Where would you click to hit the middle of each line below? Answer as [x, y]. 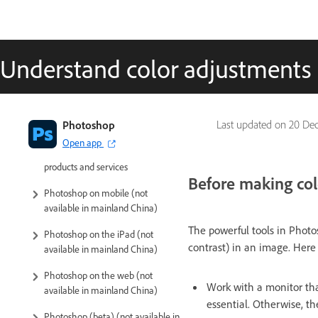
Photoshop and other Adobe [100, 152]
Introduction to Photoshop [95, 124]
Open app [82, 142]
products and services [86, 167]
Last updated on [253, 125]
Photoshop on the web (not [98, 275]
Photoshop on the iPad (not [99, 234]
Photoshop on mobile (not [96, 193]
